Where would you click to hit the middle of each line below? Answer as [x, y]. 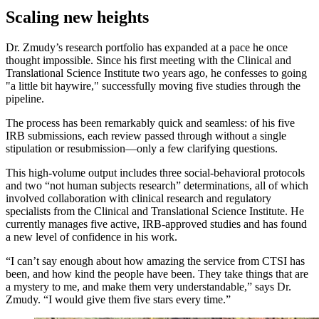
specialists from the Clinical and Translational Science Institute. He [155, 211]
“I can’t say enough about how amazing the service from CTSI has [155, 261]
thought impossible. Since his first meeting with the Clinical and [148, 61]
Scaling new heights [77, 17]
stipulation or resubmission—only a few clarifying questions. [142, 149]
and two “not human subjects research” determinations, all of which [157, 186]
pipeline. [25, 99]
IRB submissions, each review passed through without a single [146, 136]
